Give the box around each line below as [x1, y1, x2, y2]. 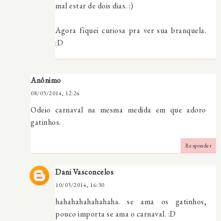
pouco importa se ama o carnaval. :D [55, 208, 176, 219]
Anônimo [31, 74, 61, 85]
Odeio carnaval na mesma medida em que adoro [31, 104, 206, 115]
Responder [184, 141, 212, 149]
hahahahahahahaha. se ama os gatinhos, [55, 196, 206, 207]
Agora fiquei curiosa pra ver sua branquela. [55, 25, 206, 36]
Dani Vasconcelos [55, 166, 113, 177]
